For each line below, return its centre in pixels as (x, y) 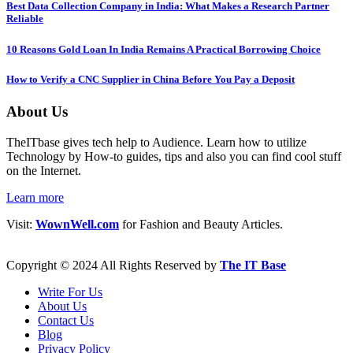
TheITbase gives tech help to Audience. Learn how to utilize (156, 142)
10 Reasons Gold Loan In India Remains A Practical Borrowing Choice (163, 49)
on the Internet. (44, 170)
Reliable (25, 19)
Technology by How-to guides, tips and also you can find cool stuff (174, 156)
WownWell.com (77, 224)
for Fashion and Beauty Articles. (201, 224)
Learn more (35, 197)
